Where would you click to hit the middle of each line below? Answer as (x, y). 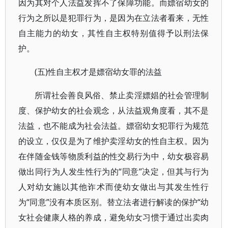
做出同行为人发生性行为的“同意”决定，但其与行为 (114, 172)
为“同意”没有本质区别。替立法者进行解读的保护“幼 (114, 202)
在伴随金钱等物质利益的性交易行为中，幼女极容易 (114, 156)
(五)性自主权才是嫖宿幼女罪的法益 (98, 72)
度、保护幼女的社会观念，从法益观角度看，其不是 (114, 110)
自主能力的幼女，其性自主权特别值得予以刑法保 (114, 33)
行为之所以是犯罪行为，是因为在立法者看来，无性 (114, 18)
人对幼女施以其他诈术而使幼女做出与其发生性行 (114, 187)
